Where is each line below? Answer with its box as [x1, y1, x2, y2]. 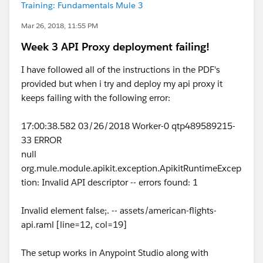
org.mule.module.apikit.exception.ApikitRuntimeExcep [21, 163, 241, 174]
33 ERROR [21, 134, 62, 146]
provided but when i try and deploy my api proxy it [21, 78, 222, 89]
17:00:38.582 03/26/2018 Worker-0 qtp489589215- [21, 120, 235, 131]
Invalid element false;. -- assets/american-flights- [21, 205, 217, 216]
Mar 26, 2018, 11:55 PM [21, 21, 98, 31]
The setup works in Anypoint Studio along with [21, 247, 208, 258]
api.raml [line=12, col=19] [21, 219, 127, 230]
